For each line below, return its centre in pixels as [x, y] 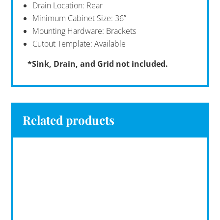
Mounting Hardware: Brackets [84, 31]
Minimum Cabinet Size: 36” [80, 18]
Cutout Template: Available [79, 43]
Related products [69, 120]
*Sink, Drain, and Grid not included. [98, 64]
